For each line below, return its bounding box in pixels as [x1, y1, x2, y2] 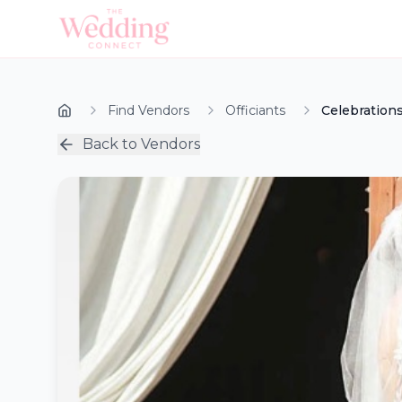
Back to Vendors [83, 135, 200, 153]
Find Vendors [108, 102, 189, 118]
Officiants [225, 102, 285, 118]
